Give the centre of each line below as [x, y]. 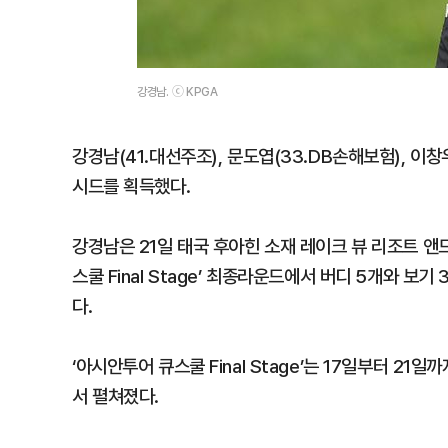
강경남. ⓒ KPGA [177, 91]
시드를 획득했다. [131, 186]
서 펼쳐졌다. [115, 396]
